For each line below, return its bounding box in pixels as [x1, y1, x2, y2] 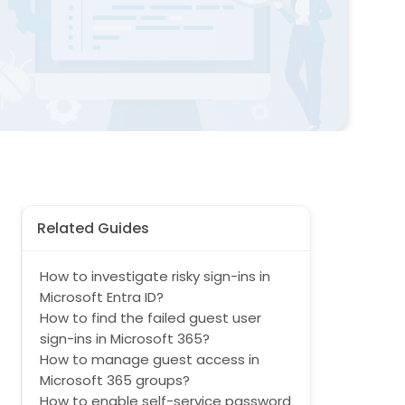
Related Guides [37, 218, 149, 239]
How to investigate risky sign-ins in [40, 267, 271, 286]
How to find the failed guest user [40, 308, 262, 327]
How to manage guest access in [40, 350, 260, 369]
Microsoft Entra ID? [40, 287, 165, 306]
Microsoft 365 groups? [40, 371, 191, 390]
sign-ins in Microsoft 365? [40, 329, 211, 348]
